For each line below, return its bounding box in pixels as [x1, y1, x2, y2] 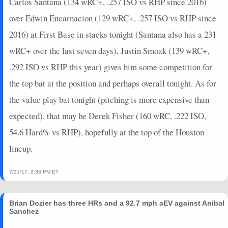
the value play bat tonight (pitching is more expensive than [9, 93, 209, 105]
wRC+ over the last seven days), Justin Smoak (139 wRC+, [9, 44, 210, 56]
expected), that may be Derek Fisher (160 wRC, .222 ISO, [9, 109, 206, 122]
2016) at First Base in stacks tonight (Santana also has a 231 [9, 28, 216, 40]
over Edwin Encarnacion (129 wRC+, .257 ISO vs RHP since [9, 12, 216, 24]
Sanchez [9, 207, 39, 215]
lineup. [9, 142, 33, 154]
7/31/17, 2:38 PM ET [9, 168, 59, 175]
